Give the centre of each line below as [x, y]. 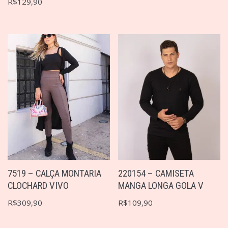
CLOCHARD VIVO [38, 186]
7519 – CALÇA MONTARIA [54, 173]
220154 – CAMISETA [156, 173]
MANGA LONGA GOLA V [161, 186]
